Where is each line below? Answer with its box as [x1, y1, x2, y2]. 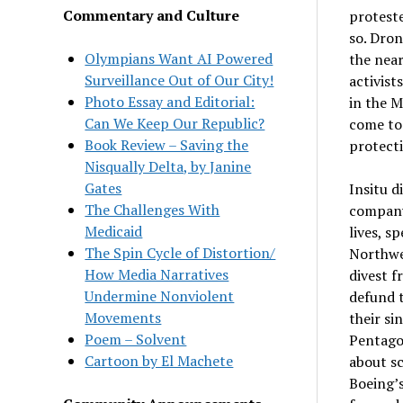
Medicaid [85, 220, 143, 241]
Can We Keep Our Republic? [85, 112, 265, 133]
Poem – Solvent [85, 328, 187, 349]
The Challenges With [85, 199, 220, 219]
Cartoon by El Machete [85, 350, 234, 371]
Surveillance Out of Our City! [85, 69, 274, 90]
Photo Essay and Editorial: [85, 91, 255, 112]
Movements [85, 307, 162, 327]
